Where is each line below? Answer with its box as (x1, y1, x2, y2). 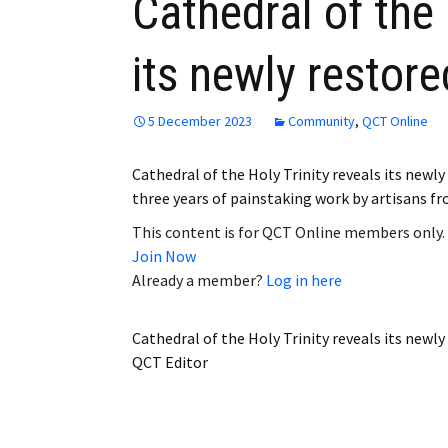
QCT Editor (132, 352, 208, 373)
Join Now (132, 246, 196, 267)
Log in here (266, 270, 342, 291)
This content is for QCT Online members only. (132, 222, 445, 243)
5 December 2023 (148, 112, 252, 131)
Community (288, 112, 355, 131)
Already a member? (132, 270, 266, 291)
